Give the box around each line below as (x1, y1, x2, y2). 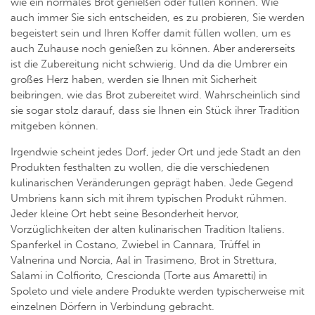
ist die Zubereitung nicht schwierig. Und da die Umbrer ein (11, 58, 288, 71)
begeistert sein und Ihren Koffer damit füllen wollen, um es (11, 27, 291, 40)
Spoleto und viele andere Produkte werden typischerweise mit (11, 285, 304, 298)
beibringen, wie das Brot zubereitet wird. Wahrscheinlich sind (11, 89, 300, 102)
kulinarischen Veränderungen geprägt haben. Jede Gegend (11, 176, 293, 190)
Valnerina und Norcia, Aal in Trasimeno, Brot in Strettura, (11, 254, 277, 267)
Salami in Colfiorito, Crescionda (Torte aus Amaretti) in (11, 269, 267, 283)
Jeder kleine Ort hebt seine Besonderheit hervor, (11, 207, 239, 221)
